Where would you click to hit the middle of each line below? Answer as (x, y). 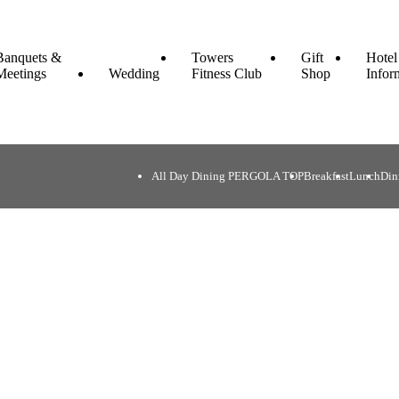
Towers (212, 57)
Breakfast (326, 176)
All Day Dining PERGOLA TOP (228, 176)
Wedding (134, 73)
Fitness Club (226, 73)
